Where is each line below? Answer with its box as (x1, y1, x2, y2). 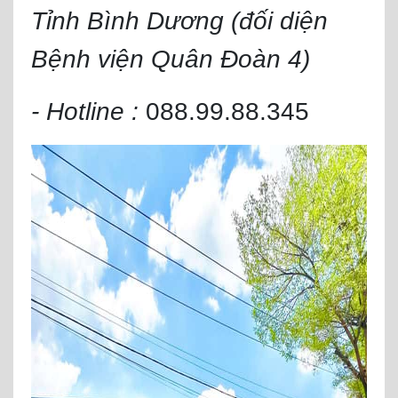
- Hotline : (31, 98, 146, 125)
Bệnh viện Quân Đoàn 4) (31, 45, 310, 73)
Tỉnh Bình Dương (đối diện (31, 7, 328, 35)
